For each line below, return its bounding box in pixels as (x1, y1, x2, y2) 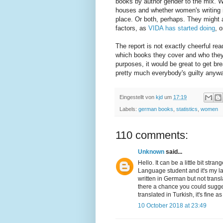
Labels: (119, 106, 138, 112)
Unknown (138, 148, 164, 156)
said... (164, 148, 182, 156)
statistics (176, 106, 198, 112)
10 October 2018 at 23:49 (138, 202, 207, 210)
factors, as (115, 24, 148, 32)
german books (138, 106, 173, 112)
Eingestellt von (119, 94, 156, 101)
